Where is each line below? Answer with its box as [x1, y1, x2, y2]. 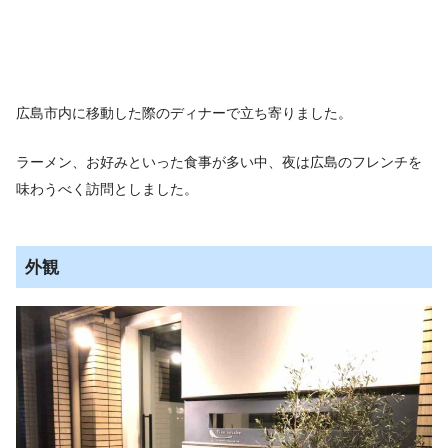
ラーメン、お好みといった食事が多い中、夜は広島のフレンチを [16, 153, 422, 170]
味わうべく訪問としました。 [16, 180, 198, 197]
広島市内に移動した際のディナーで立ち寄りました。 [16, 105, 352, 122]
